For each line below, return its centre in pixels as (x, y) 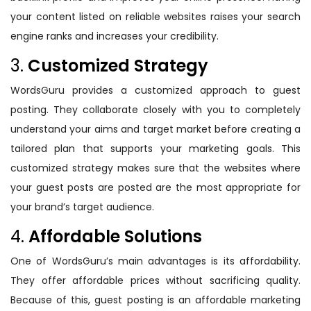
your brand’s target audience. (82, 207)
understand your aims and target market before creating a (155, 129)
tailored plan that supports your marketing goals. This (155, 149)
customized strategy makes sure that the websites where (155, 168)
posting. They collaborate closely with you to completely (155, 110)
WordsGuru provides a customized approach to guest (155, 91)
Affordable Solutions (115, 237)
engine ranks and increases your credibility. (115, 36)
